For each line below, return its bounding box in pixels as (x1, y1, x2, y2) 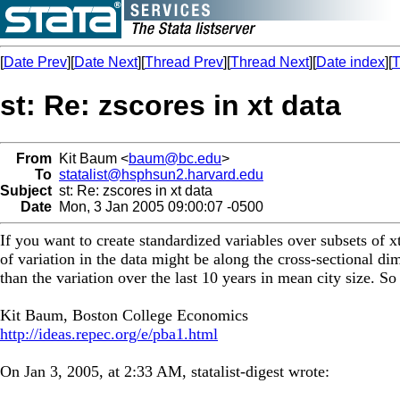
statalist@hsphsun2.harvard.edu (59, 166, 263, 182)
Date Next (74, 54, 137, 70)
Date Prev (4, 54, 67, 70)
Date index (316, 54, 385, 70)
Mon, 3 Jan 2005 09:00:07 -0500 (52, 198, 263, 214)
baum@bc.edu (129, 150, 221, 166)
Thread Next (230, 54, 309, 70)
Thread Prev (145, 54, 223, 70)
